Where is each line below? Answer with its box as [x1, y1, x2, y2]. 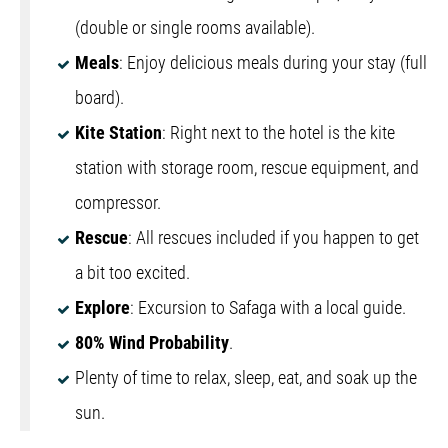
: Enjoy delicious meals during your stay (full [119, 53, 427, 73]
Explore [75, 298, 130, 318]
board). [75, 88, 124, 108]
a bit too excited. [75, 263, 190, 283]
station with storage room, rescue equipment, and [75, 158, 419, 178]
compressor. [75, 193, 161, 213]
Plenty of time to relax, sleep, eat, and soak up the [75, 368, 417, 388]
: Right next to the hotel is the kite [162, 123, 395, 143]
